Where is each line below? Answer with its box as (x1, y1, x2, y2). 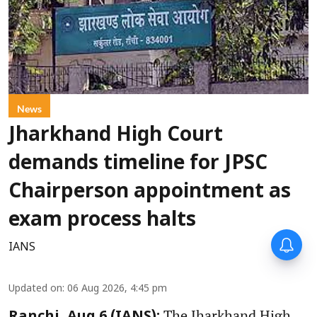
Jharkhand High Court (8, 124, 223, 149)
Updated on (8, 283, 62, 296)
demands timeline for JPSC (8, 152, 267, 177)
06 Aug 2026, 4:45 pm (67, 283, 167, 296)
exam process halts (8, 209, 196, 234)
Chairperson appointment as (8, 180, 291, 205)
